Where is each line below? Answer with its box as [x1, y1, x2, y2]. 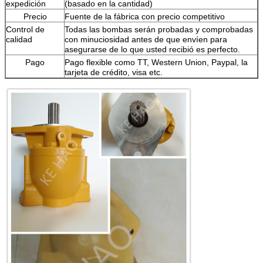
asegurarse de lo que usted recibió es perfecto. [65, 44, 240, 54]
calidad [6, 34, 32, 44]
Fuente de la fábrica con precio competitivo [65, 11, 225, 21]
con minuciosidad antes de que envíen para [65, 34, 227, 44]
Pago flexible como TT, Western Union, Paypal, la [65, 57, 248, 67]
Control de [6, 24, 45, 34]
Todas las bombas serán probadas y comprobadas [65, 24, 253, 34]
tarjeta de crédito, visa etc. [65, 67, 163, 77]
